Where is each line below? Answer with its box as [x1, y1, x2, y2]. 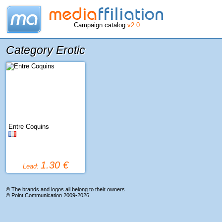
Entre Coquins [8, 123, 49, 130]
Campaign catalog [73, 21, 127, 29]
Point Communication [11, 192, 62, 198]
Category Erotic [6, 44, 85, 56]
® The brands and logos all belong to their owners [6, 186, 125, 192]
